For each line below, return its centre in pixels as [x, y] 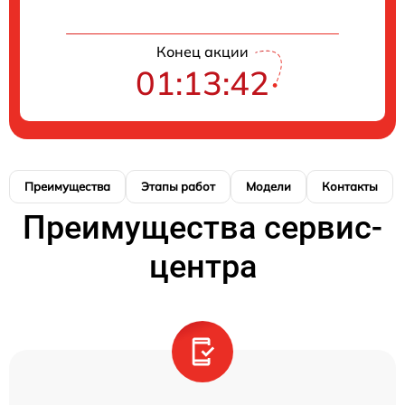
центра [202, 266]
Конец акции [202, 51]
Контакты [350, 186]
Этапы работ [178, 186]
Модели [268, 186]
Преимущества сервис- [202, 227]
